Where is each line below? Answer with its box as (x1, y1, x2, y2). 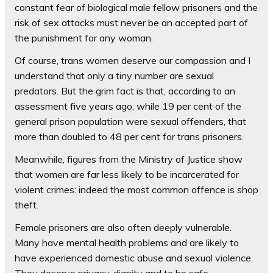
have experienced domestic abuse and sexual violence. (15, 251, 253, 264)
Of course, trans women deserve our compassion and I (15, 54, 250, 66)
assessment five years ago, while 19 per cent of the (15, 99, 241, 112)
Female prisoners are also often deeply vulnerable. (15, 221, 232, 233)
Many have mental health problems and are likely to (15, 236, 239, 249)
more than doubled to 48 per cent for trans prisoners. (15, 130, 246, 143)
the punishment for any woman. (15, 31, 153, 44)
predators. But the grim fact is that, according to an (15, 84, 235, 97)
